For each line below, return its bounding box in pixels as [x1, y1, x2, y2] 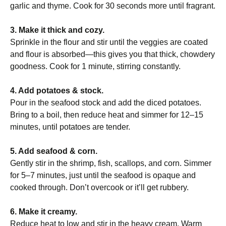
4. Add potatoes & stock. [10, 86, 103, 95]
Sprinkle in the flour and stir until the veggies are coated [10, 38, 208, 46]
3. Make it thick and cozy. [10, 26, 104, 34]
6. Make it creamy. [10, 207, 77, 216]
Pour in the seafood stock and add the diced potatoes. [10, 98, 201, 107]
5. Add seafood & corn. [10, 147, 97, 155]
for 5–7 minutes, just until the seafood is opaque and [10, 171, 196, 180]
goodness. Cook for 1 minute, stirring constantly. [10, 62, 181, 71]
